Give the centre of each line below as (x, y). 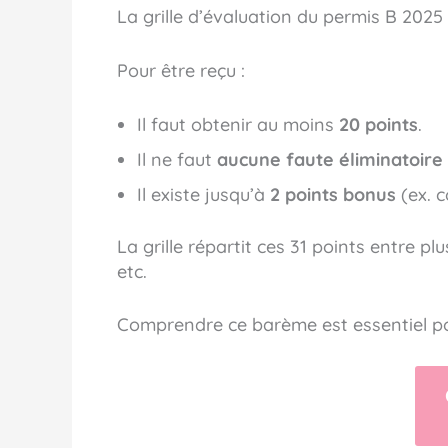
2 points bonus (333, 194)
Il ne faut (177, 159)
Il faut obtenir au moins (238, 124)
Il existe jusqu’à (203, 194)
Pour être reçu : (181, 70)
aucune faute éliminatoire (330, 159)
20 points (378, 124)
